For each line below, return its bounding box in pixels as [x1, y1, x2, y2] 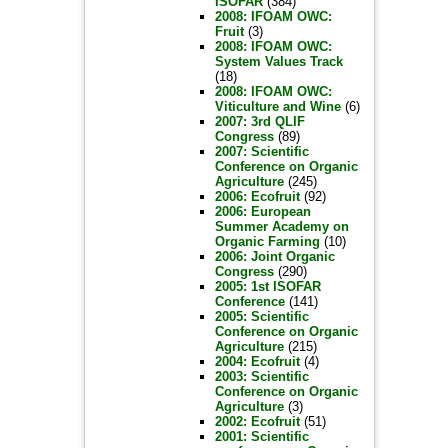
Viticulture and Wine [214, 99, 341, 114]
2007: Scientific [214, 144, 309, 159]
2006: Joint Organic [214, 249, 335, 264]
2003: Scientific [214, 369, 309, 384]
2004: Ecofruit [214, 354, 300, 369]
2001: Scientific [214, 429, 309, 444]
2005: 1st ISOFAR [214, 279, 321, 294]
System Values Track [214, 54, 343, 69]
